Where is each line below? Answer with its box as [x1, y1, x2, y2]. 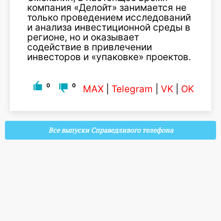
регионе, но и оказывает [27, 32, 139, 43]
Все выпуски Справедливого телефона [48, 126, 173, 135]
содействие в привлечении [27, 41, 152, 53]
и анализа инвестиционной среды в [27, 22, 190, 33]
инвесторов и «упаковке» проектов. [27, 51, 191, 63]
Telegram [111, 83, 153, 95]
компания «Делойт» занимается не [27, 2, 186, 13]
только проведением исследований [27, 12, 191, 23]
